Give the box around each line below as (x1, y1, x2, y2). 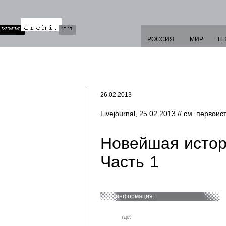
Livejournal (100, 109, 135, 118)
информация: (116, 193, 154, 200)
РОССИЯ (147, 36, 174, 43)
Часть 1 (100, 153, 159, 171)
